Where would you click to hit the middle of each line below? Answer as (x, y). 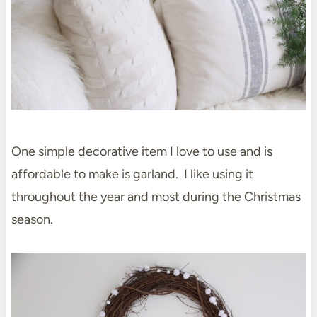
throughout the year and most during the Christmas (156, 196)
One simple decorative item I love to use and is (142, 151)
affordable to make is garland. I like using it (132, 174)
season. (32, 219)
